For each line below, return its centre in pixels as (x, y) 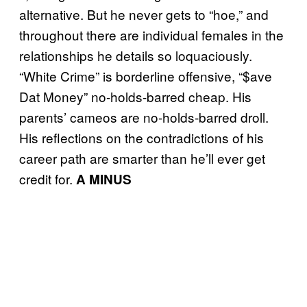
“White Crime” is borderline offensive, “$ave (146, 76)
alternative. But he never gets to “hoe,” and (144, 14)
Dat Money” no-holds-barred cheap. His (135, 96)
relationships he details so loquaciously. (136, 55)
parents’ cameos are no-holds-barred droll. (144, 117)
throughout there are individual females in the (151, 35)
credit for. (48, 179)
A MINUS (104, 179)
